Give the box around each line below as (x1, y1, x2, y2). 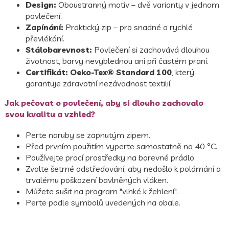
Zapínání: (26, 21, 63, 32)
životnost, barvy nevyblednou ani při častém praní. (26, 55, 209, 66)
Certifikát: (26, 66, 68, 77)
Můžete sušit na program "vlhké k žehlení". (26, 186, 178, 196)
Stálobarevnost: (26, 44, 92, 55)
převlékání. (26, 33, 64, 43)
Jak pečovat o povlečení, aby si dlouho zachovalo (5, 97, 203, 108)
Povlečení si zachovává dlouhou (92, 44, 210, 55)
